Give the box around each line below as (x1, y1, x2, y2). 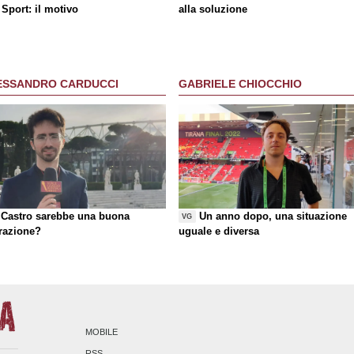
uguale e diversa (179, 225, 259, 238)
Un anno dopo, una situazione (199, 210, 348, 223)
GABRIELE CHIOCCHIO (179, 77, 302, 90)
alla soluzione (179, 3, 247, 16)
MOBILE (85, 327, 119, 337)
